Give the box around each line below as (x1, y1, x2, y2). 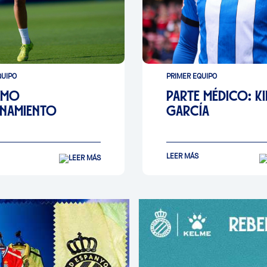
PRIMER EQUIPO (166, 72, 217, 81)
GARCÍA (166, 105, 209, 116)
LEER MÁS (166, 151, 198, 161)
